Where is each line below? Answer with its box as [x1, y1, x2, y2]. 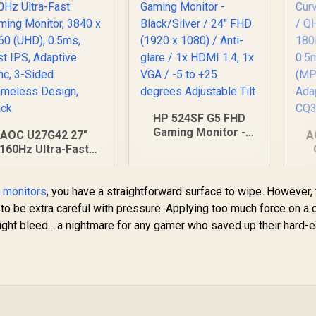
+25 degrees [164, 195, 233, 209]
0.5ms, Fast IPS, [1, 184, 86, 198]
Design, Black [8, 226, 80, 241]
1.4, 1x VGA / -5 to [152, 181, 246, 195]
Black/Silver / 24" [153, 139, 245, 153]
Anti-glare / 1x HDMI [145, 167, 253, 181]
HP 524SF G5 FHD [152, 111, 245, 125]
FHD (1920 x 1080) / [147, 153, 250, 167]
